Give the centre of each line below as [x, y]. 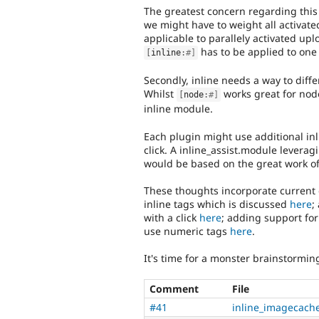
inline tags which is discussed [217, 204]
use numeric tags [187, 231]
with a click [172, 218]
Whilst [160, 94]
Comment [174, 288]
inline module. [178, 109]
